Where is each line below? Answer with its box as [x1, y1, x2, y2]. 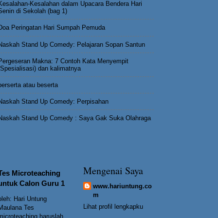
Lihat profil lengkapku [83, 203, 143, 211]
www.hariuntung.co [93, 182, 152, 190]
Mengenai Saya [83, 163, 143, 177]
